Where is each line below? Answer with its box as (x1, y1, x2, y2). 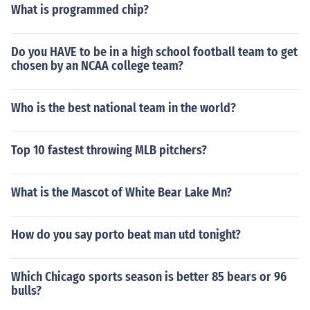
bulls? (11, 283, 42, 298)
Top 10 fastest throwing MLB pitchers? (11, 143, 207, 158)
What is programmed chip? (11, 2, 149, 17)
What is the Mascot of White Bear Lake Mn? (11, 185, 232, 200)
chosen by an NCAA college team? (11, 58, 183, 73)
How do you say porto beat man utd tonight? (11, 227, 241, 242)
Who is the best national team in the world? (11, 100, 236, 116)
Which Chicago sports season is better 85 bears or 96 (11, 269, 286, 284)
